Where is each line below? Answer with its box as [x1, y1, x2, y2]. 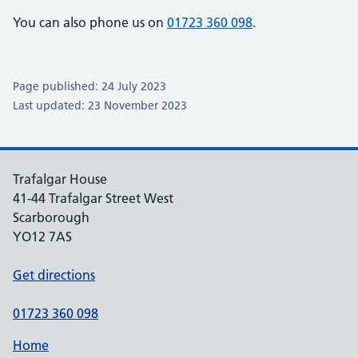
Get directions [13, 267, 95, 283]
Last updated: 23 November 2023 [13, 98, 187, 113]
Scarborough [13, 209, 89, 225]
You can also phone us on [13, 14, 167, 30]
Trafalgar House [13, 171, 107, 187]
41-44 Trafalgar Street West [13, 190, 173, 206]
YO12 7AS [13, 229, 72, 245]
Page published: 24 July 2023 [13, 79, 166, 93]
